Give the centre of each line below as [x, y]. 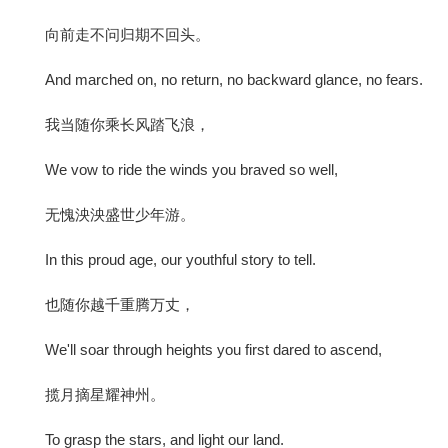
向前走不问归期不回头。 [127, 34]
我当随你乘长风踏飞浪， [127, 124]
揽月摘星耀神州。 [105, 394]
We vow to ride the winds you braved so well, [191, 169]
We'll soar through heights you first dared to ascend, [213, 349]
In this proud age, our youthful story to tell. [180, 259]
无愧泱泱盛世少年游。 [120, 214]
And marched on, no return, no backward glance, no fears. [234, 79]
